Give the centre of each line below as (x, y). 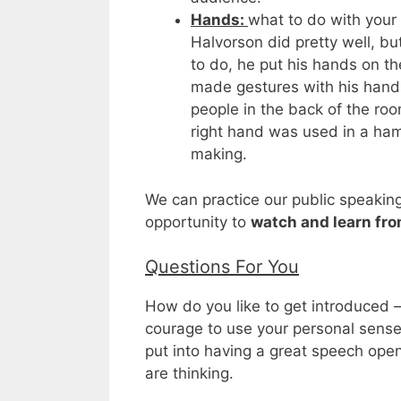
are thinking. (189, 374)
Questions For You (222, 267)
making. (219, 154)
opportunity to (198, 222)
